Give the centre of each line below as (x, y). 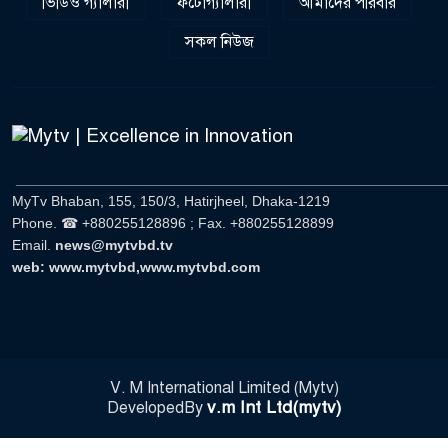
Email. (33, 245)
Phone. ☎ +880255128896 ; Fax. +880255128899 (173, 223)
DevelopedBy (157, 408)
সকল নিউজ (219, 42)
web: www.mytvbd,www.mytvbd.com (136, 267)
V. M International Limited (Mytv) (224, 388)
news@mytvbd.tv (114, 245)
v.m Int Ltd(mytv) (274, 408)
